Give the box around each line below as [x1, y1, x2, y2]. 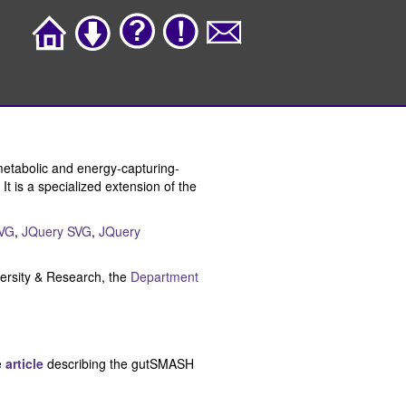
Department [130, 266, 198, 285]
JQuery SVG [22, 221, 92, 240]
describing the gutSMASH [43, 353, 194, 372]
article [5, 353, 43, 372]
